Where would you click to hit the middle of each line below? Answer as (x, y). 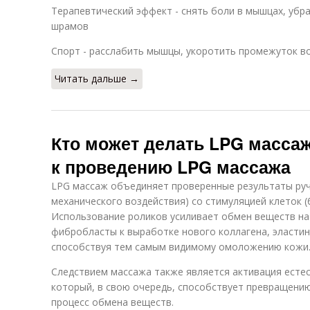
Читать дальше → (97, 79)
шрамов (70, 26)
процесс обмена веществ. (112, 302)
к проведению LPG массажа (171, 167)
